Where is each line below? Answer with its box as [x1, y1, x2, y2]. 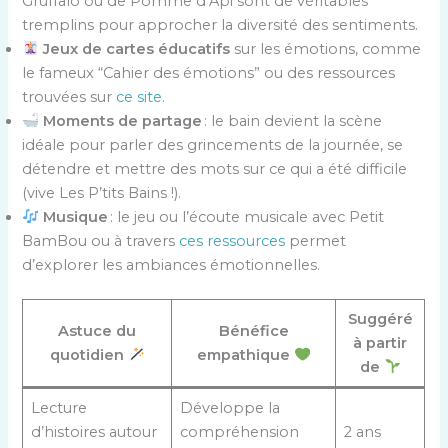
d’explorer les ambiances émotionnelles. [22, 255, 321, 274]
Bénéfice [218, 321, 289, 340]
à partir [353, 333, 408, 352]
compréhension [179, 422, 299, 441]
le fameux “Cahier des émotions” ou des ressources [22, 63, 396, 82]
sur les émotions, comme [230, 39, 422, 58]
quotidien [50, 345, 129, 364]
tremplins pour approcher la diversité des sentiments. [22, 15, 419, 34]
